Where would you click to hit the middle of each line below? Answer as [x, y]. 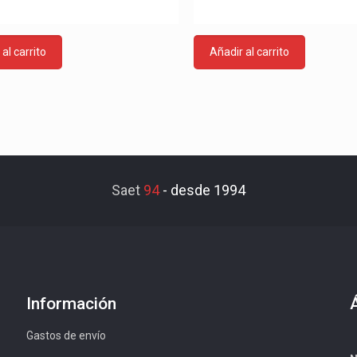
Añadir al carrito [249, 52]
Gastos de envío [66, 335]
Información [71, 304]
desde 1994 [208, 190]
